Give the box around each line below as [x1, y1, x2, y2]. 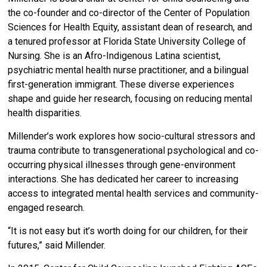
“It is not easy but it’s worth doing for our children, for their [8, 225, 249, 237]
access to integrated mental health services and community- [8, 188, 259, 200]
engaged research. [8, 202, 85, 214]
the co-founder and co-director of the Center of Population [8, 7, 250, 19]
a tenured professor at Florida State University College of [8, 36, 247, 48]
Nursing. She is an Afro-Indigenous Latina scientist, [8, 50, 221, 62]
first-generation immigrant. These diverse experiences [8, 79, 235, 91]
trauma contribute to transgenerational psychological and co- [8, 145, 259, 157]
